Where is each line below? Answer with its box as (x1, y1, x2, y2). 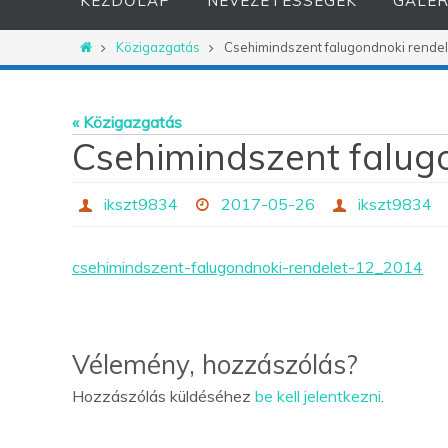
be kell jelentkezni (255, 386, 381, 406)
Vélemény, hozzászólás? (72, 348, 358, 381)
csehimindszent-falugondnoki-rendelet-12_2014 (72, 257, 423, 277)
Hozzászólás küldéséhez (72, 386, 255, 406)
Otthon (93, 38, 135, 54)
